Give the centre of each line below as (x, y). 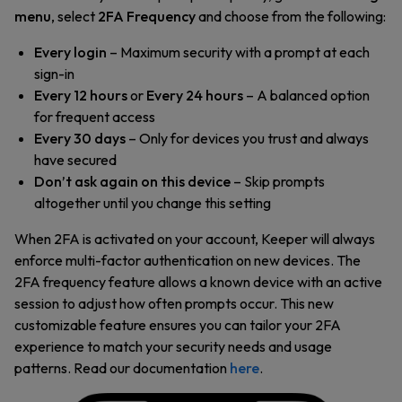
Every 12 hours (81, 95)
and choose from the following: (291, 16)
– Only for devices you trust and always (247, 138)
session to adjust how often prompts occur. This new (174, 303)
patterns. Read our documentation (122, 368)
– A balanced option (306, 95)
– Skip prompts (278, 181)
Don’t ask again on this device (132, 181)
